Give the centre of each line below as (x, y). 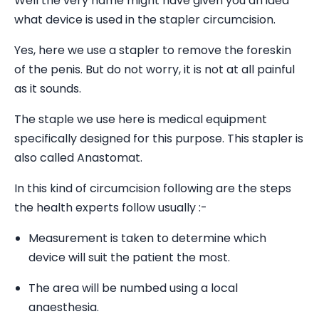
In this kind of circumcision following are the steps (153, 188)
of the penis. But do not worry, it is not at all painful (155, 69)
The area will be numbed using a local (133, 288)
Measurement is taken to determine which (147, 238)
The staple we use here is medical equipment (141, 119)
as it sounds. (48, 89)
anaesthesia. (64, 307)
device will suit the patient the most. (129, 257)
